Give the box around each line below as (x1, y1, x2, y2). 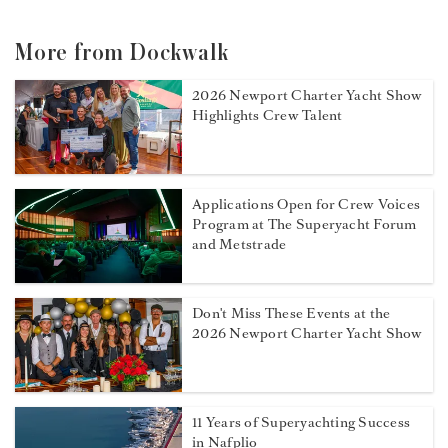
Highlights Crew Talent (192, 106, 343, 125)
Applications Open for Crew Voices (192, 195, 421, 215)
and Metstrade (192, 235, 287, 255)
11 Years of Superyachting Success (192, 413, 411, 433)
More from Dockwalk (15, 41, 229, 65)
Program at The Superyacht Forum (192, 215, 417, 235)
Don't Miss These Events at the (192, 304, 391, 324)
